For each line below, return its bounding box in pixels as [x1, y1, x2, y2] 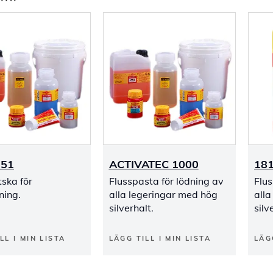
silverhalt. [108, 202, 154, 214]
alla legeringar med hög [108, 188, 218, 200]
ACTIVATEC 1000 [108, 157, 199, 171]
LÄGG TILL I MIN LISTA [108, 234, 211, 243]
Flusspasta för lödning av [108, 175, 224, 187]
